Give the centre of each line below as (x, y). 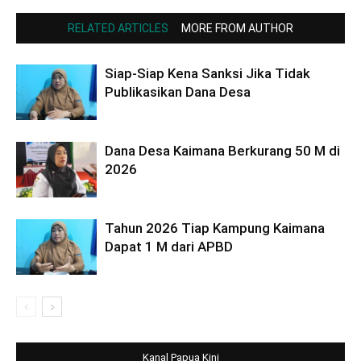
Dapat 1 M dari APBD (169, 247)
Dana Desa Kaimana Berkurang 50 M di (222, 151)
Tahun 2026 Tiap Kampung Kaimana (215, 228)
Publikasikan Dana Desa (178, 92)
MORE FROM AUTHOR (237, 29)
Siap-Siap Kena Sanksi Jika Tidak (207, 74)
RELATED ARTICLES (118, 29)
